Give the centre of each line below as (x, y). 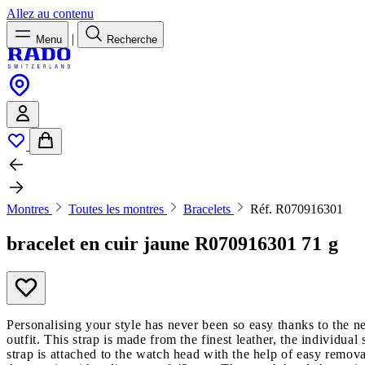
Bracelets (209, 209)
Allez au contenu (50, 13)
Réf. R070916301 (297, 209)
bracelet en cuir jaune (101, 243)
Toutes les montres (118, 209)
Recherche (132, 40)
